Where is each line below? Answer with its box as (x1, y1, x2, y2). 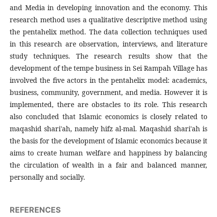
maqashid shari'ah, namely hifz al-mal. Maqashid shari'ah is (10, 124, 207, 133)
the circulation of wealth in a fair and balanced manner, (10, 160, 207, 170)
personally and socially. (10, 172, 85, 182)
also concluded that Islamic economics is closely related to (10, 112, 207, 121)
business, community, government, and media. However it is (10, 88, 207, 97)
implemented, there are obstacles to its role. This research (10, 100, 207, 109)
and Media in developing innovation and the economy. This (10, 3, 207, 12)
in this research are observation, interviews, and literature (10, 39, 207, 48)
